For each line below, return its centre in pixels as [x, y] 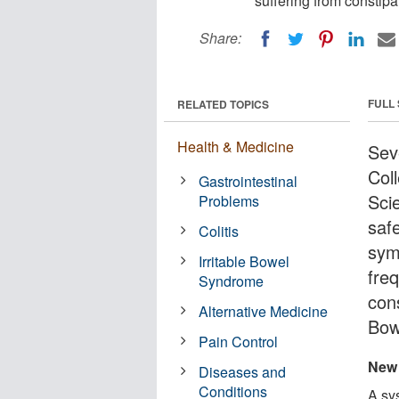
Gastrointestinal [248, 181]
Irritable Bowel [244, 261]
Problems [229, 200]
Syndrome [232, 281]
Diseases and [243, 371]
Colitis [219, 231]
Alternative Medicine [264, 311]
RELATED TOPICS [223, 104]
